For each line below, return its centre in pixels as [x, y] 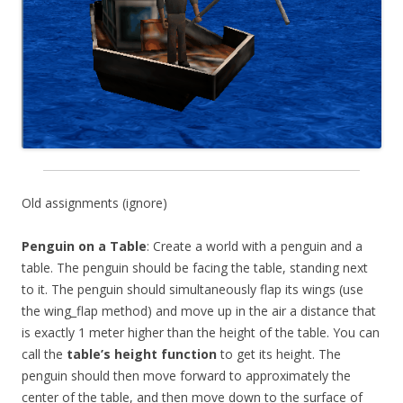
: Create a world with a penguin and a [255, 246]
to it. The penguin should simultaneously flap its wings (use [193, 289]
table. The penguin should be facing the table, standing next [195, 267]
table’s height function [140, 354]
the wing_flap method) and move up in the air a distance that [199, 310]
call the [42, 354]
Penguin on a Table [84, 246]
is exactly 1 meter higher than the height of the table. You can [201, 332]
